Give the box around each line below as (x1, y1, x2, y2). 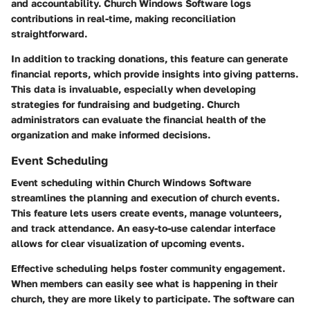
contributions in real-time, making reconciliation (11, 12, 235, 24)
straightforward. (11, 28, 87, 39)
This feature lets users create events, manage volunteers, (11, 207, 282, 219)
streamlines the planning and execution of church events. (11, 192, 280, 204)
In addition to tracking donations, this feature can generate (11, 53, 288, 64)
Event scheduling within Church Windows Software (11, 176, 251, 189)
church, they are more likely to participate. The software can (11, 293, 294, 305)
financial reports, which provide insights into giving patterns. (11, 68, 298, 80)
